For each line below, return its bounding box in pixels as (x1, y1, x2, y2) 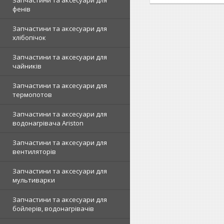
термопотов (12, 90, 52, 99)
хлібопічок (12, 33, 46, 42)
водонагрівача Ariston (12, 118, 83, 127)
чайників (12, 61, 41, 70)
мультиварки (12, 175, 55, 184)
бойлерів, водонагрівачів (12, 204, 94, 213)
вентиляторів (12, 147, 56, 156)
